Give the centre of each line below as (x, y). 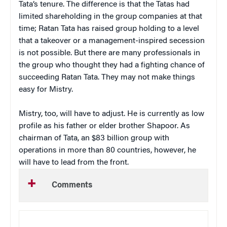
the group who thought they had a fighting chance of (112, 66)
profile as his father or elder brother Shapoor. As (104, 126)
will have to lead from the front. (74, 163)
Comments (72, 186)
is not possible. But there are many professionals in (109, 53)
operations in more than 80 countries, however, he (107, 151)
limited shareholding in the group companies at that (110, 17)
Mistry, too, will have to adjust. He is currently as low (111, 114)
